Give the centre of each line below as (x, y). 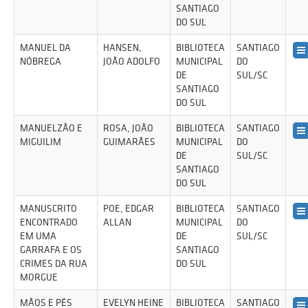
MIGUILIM (41, 142)
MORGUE (39, 277)
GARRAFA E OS (51, 250)
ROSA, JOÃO (128, 128)
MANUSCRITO (48, 208)
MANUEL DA (45, 47)
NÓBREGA (41, 61)
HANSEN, (122, 47)
